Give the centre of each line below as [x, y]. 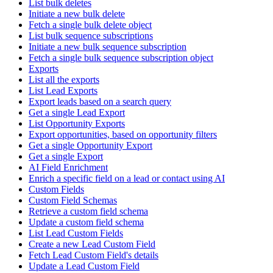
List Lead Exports [63, 91]
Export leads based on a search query [100, 102]
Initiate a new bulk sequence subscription [108, 47]
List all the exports [64, 80]
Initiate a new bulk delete [77, 14]
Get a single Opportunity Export [90, 146]
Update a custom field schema [86, 222]
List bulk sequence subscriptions [91, 36]
